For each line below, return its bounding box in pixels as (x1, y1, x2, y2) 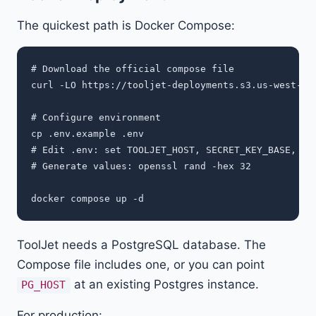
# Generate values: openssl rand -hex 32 (31, 161, 251, 172)
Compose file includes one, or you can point (17, 257, 265, 272)
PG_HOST (21, 279, 66, 292)
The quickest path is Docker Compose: (17, 18, 235, 33)
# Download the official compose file (31, 63, 234, 75)
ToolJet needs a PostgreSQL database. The (17, 238, 266, 253)
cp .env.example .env (31, 128, 144, 140)
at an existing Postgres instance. (70, 277, 259, 292)
